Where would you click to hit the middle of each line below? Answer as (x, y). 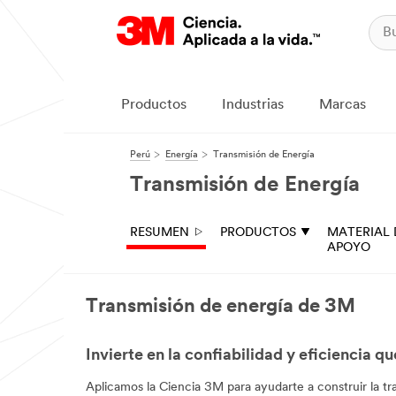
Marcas (343, 105)
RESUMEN (160, 233)
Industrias (253, 105)
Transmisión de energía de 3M (221, 307)
